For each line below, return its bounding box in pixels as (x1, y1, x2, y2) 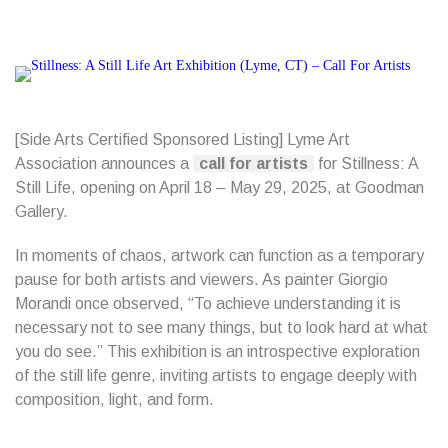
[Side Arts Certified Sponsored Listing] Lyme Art (15, 131, 350, 148)
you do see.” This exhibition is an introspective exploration (15, 343, 420, 360)
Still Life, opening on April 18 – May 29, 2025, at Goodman (15, 179, 424, 196)
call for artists (199, 155, 308, 172)
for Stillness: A (314, 155, 418, 172)
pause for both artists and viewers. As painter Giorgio (15, 271, 388, 288)
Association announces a (15, 155, 193, 172)
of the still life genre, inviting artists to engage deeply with (15, 367, 417, 384)
